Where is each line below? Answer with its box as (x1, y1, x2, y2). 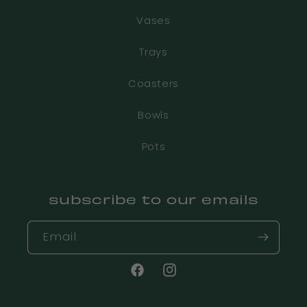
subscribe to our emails (48, 190, 259, 207)
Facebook (129, 270, 183, 284)
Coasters (127, 77, 180, 91)
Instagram (160, 270, 217, 284)
